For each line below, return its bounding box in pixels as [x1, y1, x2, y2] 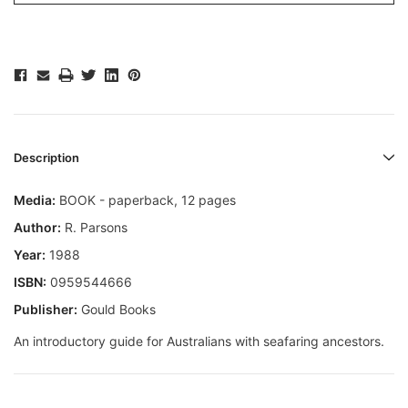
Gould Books [77, 301, 156, 318]
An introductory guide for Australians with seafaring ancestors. [14, 333, 384, 350]
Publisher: [14, 301, 77, 318]
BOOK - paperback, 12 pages [56, 192, 236, 209]
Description [14, 150, 79, 166]
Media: [14, 192, 56, 209]
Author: [14, 219, 61, 236]
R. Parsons [61, 219, 127, 236]
